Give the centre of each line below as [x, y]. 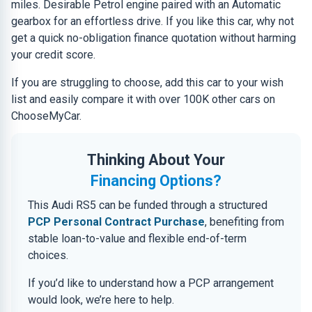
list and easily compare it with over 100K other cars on [143, 99]
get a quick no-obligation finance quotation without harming [154, 38]
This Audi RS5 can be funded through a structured [148, 205]
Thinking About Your [156, 160]
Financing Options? [156, 181]
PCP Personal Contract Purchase [116, 222]
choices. [48, 255]
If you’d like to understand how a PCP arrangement [151, 283]
